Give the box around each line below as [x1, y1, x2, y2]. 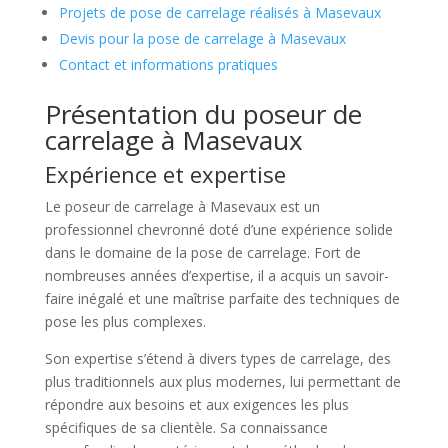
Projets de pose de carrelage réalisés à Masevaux [58, 3, 381, 23]
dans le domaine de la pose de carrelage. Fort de [44, 243, 361, 263]
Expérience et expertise [44, 159, 286, 190]
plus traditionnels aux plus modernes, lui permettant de [44, 372, 401, 392]
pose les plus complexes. [44, 312, 206, 332]
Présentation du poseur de [44, 96, 362, 133]
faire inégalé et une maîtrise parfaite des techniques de [44, 289, 400, 309]
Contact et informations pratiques [58, 55, 278, 75]
